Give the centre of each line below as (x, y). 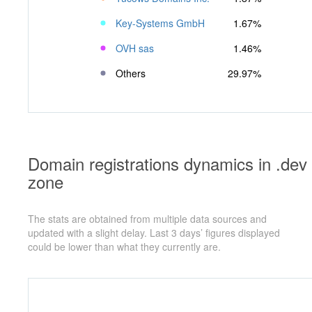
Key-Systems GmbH (160, 23)
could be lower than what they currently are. (124, 246)
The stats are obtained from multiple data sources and (147, 218)
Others (131, 73)
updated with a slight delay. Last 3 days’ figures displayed (154, 232)
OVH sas (135, 48)
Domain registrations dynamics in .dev (167, 163)
